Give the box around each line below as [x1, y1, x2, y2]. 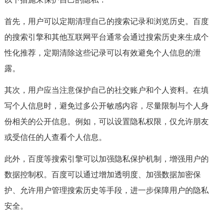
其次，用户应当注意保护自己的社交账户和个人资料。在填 [4, 86, 209, 94]
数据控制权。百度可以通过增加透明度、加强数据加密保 [4, 170, 201, 179]
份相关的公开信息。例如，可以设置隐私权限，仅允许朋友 [4, 117, 209, 126]
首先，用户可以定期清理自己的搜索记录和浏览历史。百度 [4, 17, 209, 26]
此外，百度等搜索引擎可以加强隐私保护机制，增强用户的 [4, 155, 209, 163]
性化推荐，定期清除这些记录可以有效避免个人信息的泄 [4, 49, 201, 57]
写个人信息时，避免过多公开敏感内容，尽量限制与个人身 [4, 102, 209, 110]
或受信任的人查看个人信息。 [4, 133, 107, 141]
